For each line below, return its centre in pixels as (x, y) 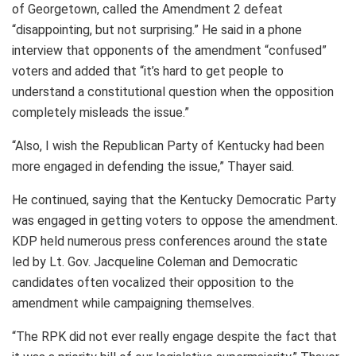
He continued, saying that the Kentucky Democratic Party (174, 199)
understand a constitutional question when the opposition (173, 91)
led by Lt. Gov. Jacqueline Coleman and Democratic (155, 261)
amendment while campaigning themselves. (135, 303)
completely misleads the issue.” (101, 112)
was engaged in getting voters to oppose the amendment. (175, 220)
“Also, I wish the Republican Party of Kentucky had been (168, 145)
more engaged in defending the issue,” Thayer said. (155, 166)
